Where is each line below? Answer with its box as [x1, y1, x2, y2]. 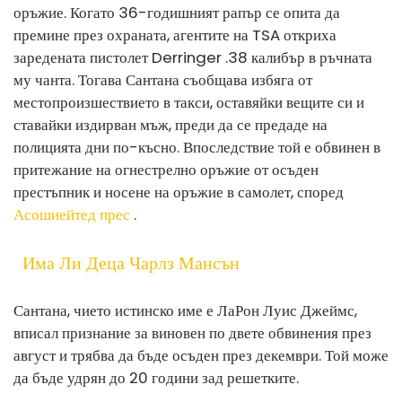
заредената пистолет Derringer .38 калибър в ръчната [13, 46, 372, 68]
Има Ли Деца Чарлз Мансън [22, 249, 240, 275]
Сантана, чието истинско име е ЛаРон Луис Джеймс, [13, 299, 357, 321]
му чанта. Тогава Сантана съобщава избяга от [13, 68, 312, 91]
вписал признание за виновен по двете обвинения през [13, 321, 371, 344]
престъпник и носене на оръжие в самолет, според [13, 180, 344, 203]
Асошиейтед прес [13, 203, 130, 225]
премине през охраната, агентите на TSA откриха [13, 23, 336, 46]
